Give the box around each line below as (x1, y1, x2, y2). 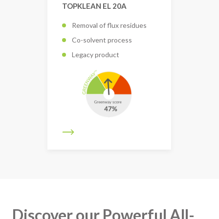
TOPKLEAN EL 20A (62, 1, 127, 11)
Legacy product (72, 50, 119, 59)
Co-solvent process (72, 35, 132, 44)
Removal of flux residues (72, 21, 147, 29)
